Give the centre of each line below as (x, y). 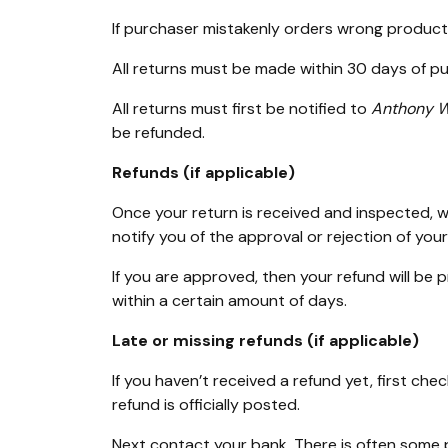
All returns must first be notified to (241, 109)
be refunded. (158, 133)
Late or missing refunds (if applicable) (265, 341)
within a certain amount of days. (229, 301)
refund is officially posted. (206, 405)
